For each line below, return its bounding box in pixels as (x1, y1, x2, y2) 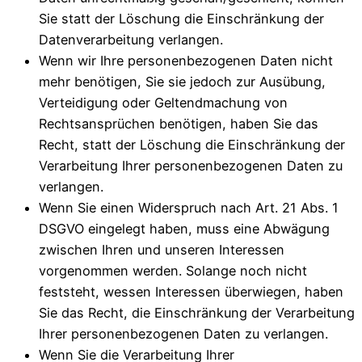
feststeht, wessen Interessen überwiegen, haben (39, 283, 343, 300)
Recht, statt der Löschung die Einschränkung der (39, 136, 345, 153)
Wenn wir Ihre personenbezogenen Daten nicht (39, 52, 333, 69)
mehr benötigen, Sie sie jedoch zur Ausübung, (39, 73, 326, 90)
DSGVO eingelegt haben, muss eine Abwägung (39, 220, 330, 237)
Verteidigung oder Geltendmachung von (39, 94, 288, 111)
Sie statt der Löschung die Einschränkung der (39, 10, 324, 27)
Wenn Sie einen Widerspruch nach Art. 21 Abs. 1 (39, 199, 339, 216)
